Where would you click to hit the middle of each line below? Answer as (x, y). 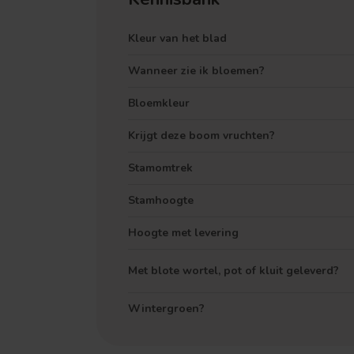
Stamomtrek (160, 168)
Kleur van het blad (177, 38)
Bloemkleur (159, 103)
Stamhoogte (161, 200)
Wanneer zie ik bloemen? (196, 71)
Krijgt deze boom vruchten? (201, 136)
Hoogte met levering (183, 233)
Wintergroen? (166, 309)
